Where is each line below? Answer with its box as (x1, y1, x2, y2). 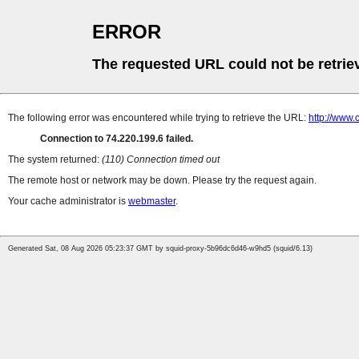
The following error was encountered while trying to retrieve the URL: (8, 112, 309, 124)
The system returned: (8, 154, 102, 166)
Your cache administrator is (8, 196, 128, 208)
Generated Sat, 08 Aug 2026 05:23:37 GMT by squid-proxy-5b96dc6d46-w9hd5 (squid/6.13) (8, 244, 313, 253)
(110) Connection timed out (102, 154, 220, 166)
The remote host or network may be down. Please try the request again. (8, 175, 317, 187)
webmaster (128, 196, 175, 208)
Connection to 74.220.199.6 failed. (40, 133, 193, 145)
